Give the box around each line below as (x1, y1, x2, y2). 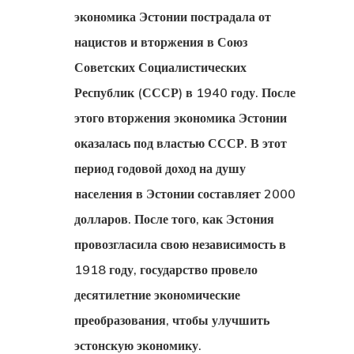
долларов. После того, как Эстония (74, 211, 274, 227)
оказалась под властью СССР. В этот (74, 135, 287, 151)
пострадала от (187, 9, 271, 24)
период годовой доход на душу (74, 160, 246, 176)
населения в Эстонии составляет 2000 (74, 186, 296, 201)
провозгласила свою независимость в (74, 236, 286, 252)
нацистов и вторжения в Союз (74, 34, 247, 50)
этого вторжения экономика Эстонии (74, 110, 287, 126)
